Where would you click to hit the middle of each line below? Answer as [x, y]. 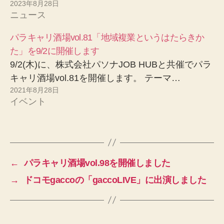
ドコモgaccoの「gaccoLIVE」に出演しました [115, 180]
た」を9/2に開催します [55, 51]
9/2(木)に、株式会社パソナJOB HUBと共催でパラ [111, 64]
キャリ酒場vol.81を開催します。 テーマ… [95, 78]
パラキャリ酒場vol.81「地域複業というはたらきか [107, 37]
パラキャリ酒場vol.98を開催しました [97, 163]
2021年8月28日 [34, 90]
